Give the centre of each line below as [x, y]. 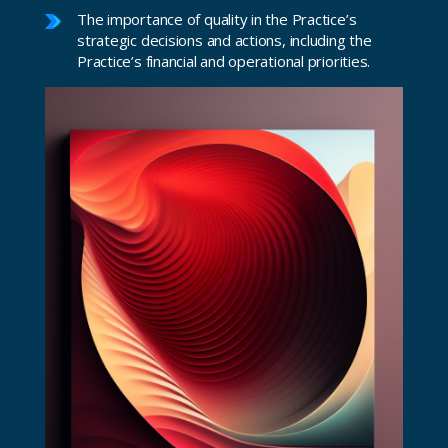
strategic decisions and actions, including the [224, 39]
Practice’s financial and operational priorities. [224, 60]
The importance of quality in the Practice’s [217, 18]
